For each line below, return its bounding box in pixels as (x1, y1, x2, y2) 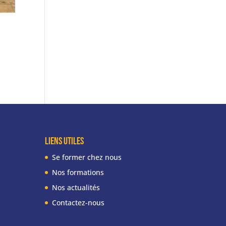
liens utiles (45, 135, 84, 148)
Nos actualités (52, 183, 100, 193)
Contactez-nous (52, 198, 105, 208)
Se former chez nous (52, 152, 122, 162)
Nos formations (52, 167, 104, 178)
